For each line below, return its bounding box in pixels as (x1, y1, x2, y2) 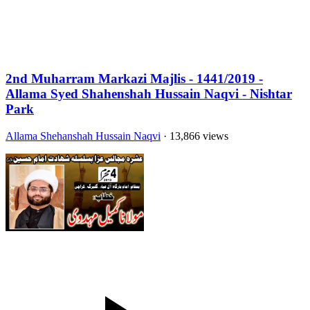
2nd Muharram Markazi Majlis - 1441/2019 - (6, 71, 263, 86)
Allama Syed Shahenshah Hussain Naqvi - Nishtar (6, 86, 292, 102)
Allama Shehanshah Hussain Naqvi (6, 130, 161, 143)
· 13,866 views (161, 130, 228, 143)
